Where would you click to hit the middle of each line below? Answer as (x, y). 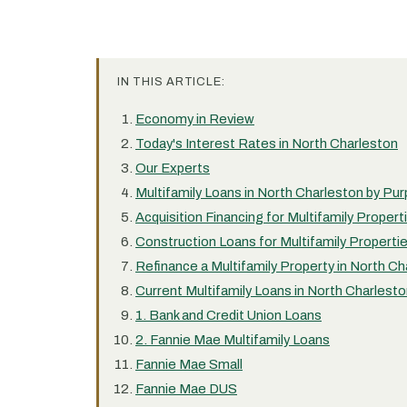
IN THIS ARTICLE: (171, 82)
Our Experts (173, 168)
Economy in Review (195, 119)
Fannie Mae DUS (186, 389)
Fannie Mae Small (189, 364)
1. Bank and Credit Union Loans (228, 315)
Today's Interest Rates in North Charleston (267, 144)
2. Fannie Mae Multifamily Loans (233, 340)
